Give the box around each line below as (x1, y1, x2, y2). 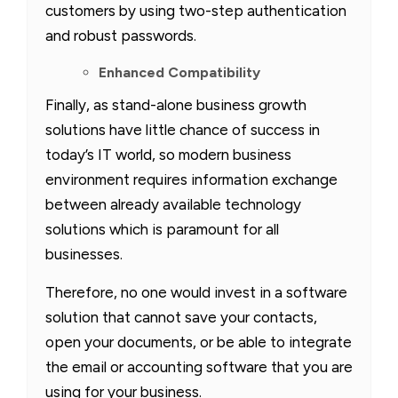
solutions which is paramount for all (45, 219, 279, 238)
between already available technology (45, 195, 301, 213)
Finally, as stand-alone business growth (45, 95, 306, 114)
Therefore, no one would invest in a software (45, 283, 347, 301)
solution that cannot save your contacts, (45, 307, 317, 326)
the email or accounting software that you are (45, 357, 353, 376)
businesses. (45, 244, 123, 263)
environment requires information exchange (45, 170, 338, 188)
